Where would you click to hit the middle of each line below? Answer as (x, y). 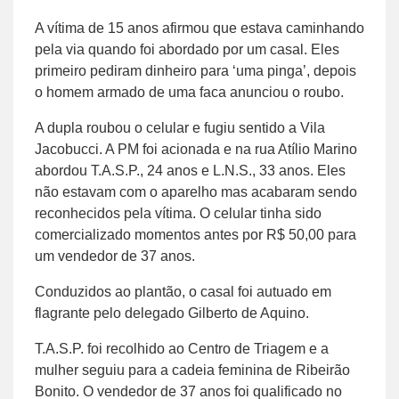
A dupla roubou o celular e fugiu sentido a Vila (180, 127)
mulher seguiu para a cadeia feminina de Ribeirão (192, 370)
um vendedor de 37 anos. (115, 256)
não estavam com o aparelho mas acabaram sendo (196, 191)
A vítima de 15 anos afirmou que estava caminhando (199, 28)
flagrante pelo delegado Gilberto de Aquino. (172, 313)
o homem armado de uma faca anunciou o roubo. (189, 92)
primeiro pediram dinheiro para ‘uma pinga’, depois (195, 70)
